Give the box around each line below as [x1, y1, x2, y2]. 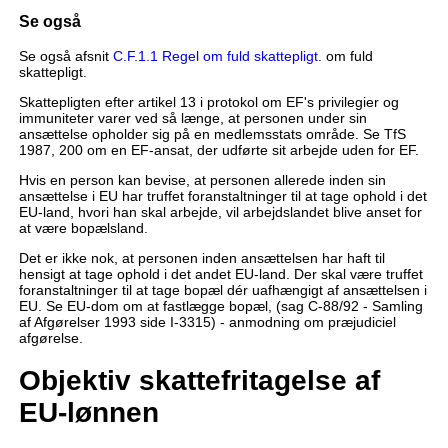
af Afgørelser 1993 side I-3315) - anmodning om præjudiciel [18, 313, 396, 330]
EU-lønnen [18, 396, 159, 428]
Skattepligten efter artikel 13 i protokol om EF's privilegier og [18, 93, 399, 110]
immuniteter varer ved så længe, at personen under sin [18, 109, 367, 126]
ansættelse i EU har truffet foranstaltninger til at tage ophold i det [18, 187, 427, 204]
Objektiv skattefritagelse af [18, 364, 380, 396]
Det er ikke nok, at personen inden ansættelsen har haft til [18, 249, 385, 266]
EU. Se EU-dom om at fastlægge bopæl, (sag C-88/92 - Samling [18, 297, 423, 314]
